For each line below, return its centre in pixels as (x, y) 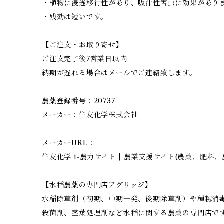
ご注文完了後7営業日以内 (85, 59)
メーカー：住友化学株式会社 (90, 115)
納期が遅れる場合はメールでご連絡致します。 (119, 73)
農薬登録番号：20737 (79, 101)
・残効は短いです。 (75, 17)
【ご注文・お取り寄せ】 (83, 45)
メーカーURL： (69, 143)
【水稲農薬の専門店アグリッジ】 (97, 185)
